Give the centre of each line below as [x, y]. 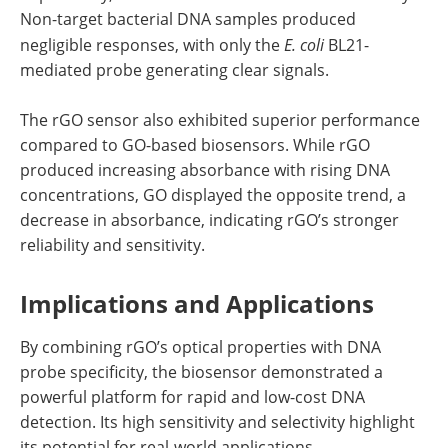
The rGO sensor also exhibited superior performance [220, 120]
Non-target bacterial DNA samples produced [188, 19]
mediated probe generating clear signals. [174, 70]
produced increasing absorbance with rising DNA [205, 170]
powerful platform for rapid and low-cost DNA [192, 397]
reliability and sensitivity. [112, 245]
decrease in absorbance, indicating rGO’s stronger [209, 220]
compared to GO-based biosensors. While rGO [195, 145]
